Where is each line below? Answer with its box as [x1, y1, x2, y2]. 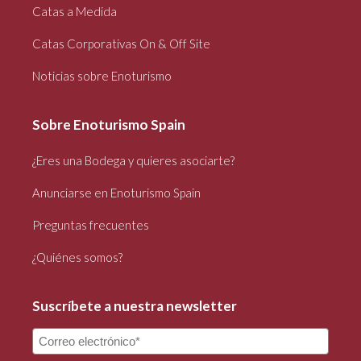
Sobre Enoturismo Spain [32, 116, 185, 134]
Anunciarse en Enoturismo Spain [32, 185, 201, 201]
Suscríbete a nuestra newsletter [32, 297, 237, 315]
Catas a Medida [32, 4, 117, 19]
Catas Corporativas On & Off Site [32, 36, 210, 52]
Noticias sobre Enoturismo [32, 68, 172, 84]
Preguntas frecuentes [32, 218, 149, 233]
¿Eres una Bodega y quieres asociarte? [32, 153, 234, 168]
